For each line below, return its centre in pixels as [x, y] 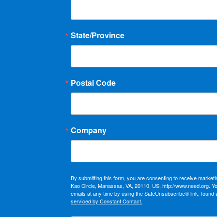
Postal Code [93, 82]
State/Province [98, 35]
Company [89, 130]
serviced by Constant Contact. [107, 201]
